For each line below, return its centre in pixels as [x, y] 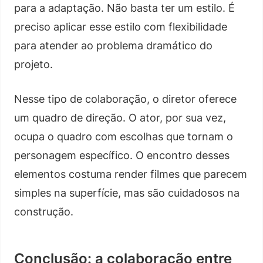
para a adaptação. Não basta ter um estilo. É [124, 8]
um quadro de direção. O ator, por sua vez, [120, 117]
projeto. [33, 64]
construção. [44, 211]
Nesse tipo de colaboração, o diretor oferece [125, 99]
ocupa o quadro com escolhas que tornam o [124, 136]
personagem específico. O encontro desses [122, 155]
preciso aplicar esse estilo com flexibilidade [121, 26]
